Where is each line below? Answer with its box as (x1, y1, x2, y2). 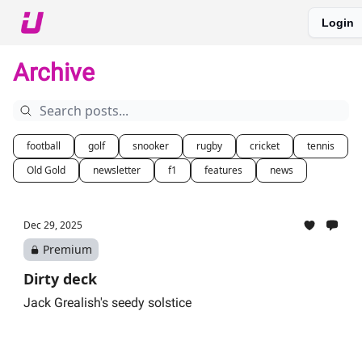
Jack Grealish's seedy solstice (23, 295, 192, 310)
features (204, 163, 242, 177)
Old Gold (27, 163, 65, 177)
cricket (250, 139, 280, 153)
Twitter (157, 19, 185, 30)
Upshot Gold (246, 19, 301, 30)
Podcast (198, 19, 234, 30)
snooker (133, 139, 169, 153)
